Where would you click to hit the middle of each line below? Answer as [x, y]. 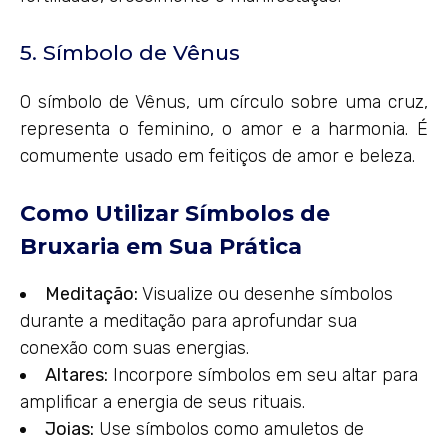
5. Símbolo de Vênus [130, 52]
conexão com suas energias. [134, 348]
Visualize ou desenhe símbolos [265, 294]
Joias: [69, 429]
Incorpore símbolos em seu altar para [263, 375]
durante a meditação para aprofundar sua [188, 321]
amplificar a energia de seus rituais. [162, 402]
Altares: [76, 375]
